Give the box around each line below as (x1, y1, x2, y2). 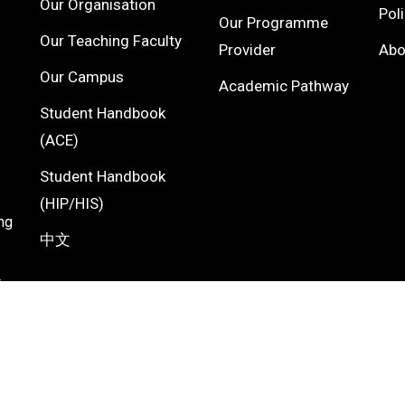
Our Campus (39, 68, 124, 86)
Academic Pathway (218, 77, 349, 95)
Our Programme (218, 14, 328, 32)
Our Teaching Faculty (39, 32, 182, 50)
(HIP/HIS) (39, 194, 104, 212)
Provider (218, 41, 276, 59)
